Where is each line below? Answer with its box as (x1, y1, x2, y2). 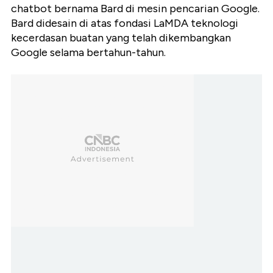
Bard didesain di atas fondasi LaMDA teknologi (11, 16, 238, 30)
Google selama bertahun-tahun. (11, 46, 166, 60)
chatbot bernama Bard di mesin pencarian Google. (11, 2, 260, 16)
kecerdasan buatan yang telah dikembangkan (11, 31, 231, 45)
